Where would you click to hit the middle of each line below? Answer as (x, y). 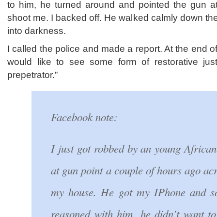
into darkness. (37, 31)
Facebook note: (84, 116)
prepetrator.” (32, 75)
